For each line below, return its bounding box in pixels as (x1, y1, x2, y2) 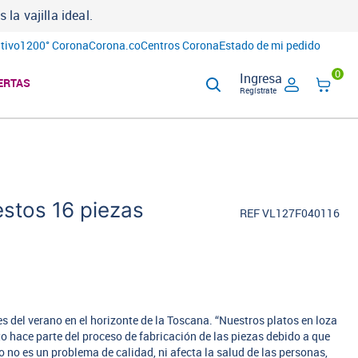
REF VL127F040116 (239, 207, 340, 221)
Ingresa (239, 70, 282, 86)
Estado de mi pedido (218, 39, 320, 53)
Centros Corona (140, 39, 219, 53)
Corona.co (88, 39, 141, 53)
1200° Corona (19, 39, 89, 53)
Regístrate (239, 86, 276, 96)
